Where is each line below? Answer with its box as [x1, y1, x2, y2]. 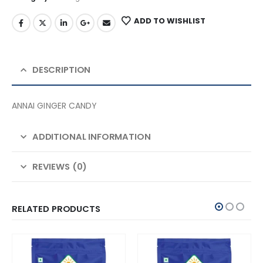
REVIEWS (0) [32, 160, 87, 173]
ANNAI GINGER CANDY [12, 100, 97, 112]
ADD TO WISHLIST [133, 15, 205, 26]
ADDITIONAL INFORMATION [32, 130, 151, 143]
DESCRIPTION [32, 63, 91, 76]
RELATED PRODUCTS [12, 203, 100, 215]
